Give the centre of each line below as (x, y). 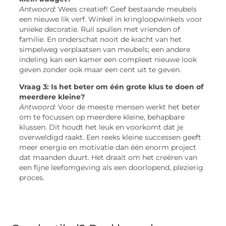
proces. (32, 178)
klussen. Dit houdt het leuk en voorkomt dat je (101, 127)
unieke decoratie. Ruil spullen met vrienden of (100, 29)
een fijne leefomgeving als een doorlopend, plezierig (111, 168)
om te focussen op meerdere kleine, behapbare (102, 117)
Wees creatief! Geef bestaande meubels (127, 9)
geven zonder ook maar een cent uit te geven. (100, 69)
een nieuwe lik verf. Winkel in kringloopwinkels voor (111, 19)
